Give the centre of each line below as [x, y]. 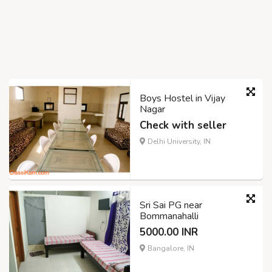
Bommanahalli [169, 216]
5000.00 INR [169, 233]
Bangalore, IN [170, 249]
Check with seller [183, 126]
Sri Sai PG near [171, 206]
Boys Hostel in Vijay [182, 99]
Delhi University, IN [178, 142]
